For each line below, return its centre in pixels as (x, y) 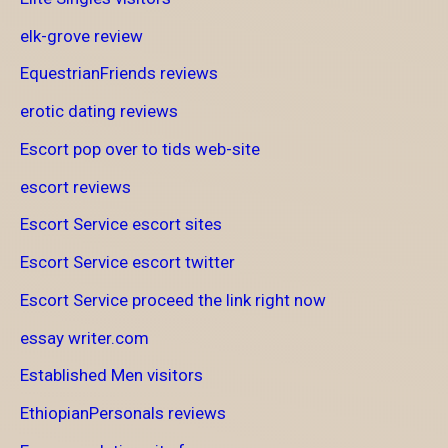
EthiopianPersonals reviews (123, 413)
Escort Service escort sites (121, 224)
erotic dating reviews (99, 111)
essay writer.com (84, 337)
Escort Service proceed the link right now (173, 299)
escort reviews (75, 186)
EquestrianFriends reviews (119, 73)
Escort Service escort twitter (127, 262)
